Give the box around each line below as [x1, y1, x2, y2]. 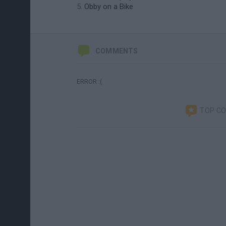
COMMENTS [95, 47, 138, 55]
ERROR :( [77, 78, 102, 85]
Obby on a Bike [84, 2, 133, 11]
